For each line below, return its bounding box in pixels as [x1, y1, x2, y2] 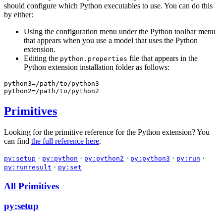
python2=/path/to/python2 [4, 87, 99, 95]
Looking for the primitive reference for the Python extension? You [4, 127, 210, 136]
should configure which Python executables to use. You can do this [4, 1, 213, 10]
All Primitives [4, 180, 59, 191]
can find [4, 136, 31, 145]
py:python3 [130, 154, 170, 162]
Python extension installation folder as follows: [24, 63, 169, 72]
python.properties [60, 55, 127, 63]
